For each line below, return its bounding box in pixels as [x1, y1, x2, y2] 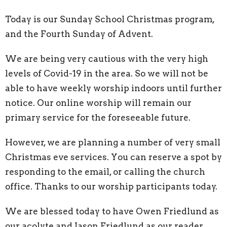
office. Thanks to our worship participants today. [5, 181, 217, 192]
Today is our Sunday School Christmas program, [5, 14, 214, 25]
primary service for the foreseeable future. [5, 112, 191, 123]
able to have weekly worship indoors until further [5, 83, 222, 94]
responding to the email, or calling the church [5, 167, 205, 177]
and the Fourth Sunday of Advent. [5, 29, 153, 40]
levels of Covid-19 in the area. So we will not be [5, 68, 208, 79]
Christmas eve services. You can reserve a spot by [5, 152, 222, 163]
